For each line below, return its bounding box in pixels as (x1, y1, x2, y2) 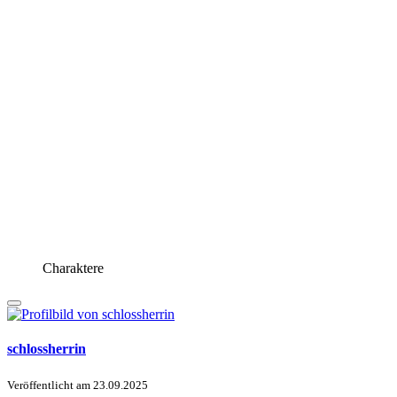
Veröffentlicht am (7, 378, 93, 392)
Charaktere (43, 261, 104, 276)
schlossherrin (7, 341, 86, 357)
